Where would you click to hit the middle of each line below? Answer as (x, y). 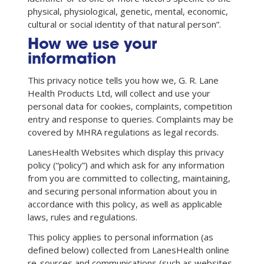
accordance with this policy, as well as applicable (125, 204)
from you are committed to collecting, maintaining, (129, 178)
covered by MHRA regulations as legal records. (123, 132)
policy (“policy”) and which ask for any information (126, 165)
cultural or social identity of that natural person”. (124, 24)
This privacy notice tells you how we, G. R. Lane (123, 80)
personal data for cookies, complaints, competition (130, 106)
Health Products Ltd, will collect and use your (119, 93)
